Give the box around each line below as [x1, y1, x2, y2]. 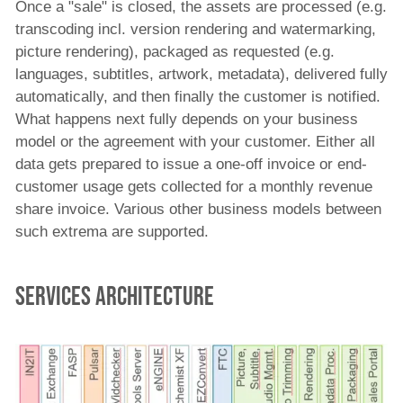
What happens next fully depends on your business [15, 110, 358, 128]
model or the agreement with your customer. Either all [15, 132, 375, 150]
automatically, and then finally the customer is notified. [15, 87, 381, 105]
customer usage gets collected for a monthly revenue [15, 177, 372, 195]
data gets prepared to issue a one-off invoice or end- [15, 155, 367, 173]
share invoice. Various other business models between [15, 200, 381, 218]
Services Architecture [15, 281, 219, 313]
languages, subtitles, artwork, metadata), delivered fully [15, 65, 388, 83]
